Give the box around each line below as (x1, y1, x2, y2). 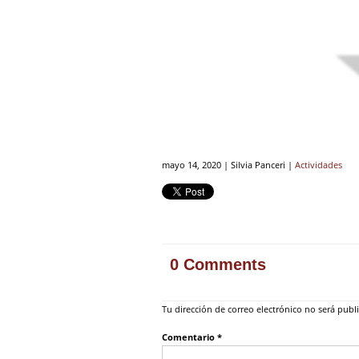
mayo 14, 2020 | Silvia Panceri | (162, 159, 295, 171)
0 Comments (170, 256, 266, 274)
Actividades (295, 159, 342, 171)
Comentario (162, 331, 217, 344)
